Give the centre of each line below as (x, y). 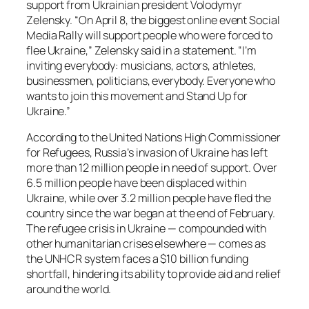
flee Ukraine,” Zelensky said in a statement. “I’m (142, 50)
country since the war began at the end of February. (151, 213)
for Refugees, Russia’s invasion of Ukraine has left (147, 153)
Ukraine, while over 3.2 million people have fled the (149, 198)
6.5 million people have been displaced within (136, 183)
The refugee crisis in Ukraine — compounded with (147, 229)
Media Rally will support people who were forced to (149, 35)
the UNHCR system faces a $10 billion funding (137, 259)
